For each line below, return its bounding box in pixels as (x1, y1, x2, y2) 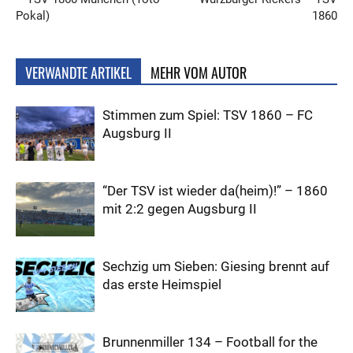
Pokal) (16, 9, 50, 24)
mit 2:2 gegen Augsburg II (102, 201, 257, 217)
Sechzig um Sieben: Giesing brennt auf (102, 258, 329, 275)
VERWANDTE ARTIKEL (25, 62, 132, 84)
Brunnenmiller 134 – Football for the (102, 334, 318, 351)
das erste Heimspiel (102, 277, 221, 293)
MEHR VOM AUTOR (150, 62, 247, 84)
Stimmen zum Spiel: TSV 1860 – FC (102, 107, 313, 124)
